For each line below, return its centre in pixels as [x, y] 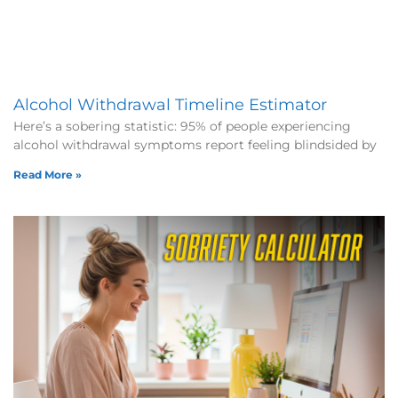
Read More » [48, 174]
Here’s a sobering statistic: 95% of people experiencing [182, 126]
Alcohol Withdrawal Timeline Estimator [170, 104]
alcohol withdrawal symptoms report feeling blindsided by [195, 144]
